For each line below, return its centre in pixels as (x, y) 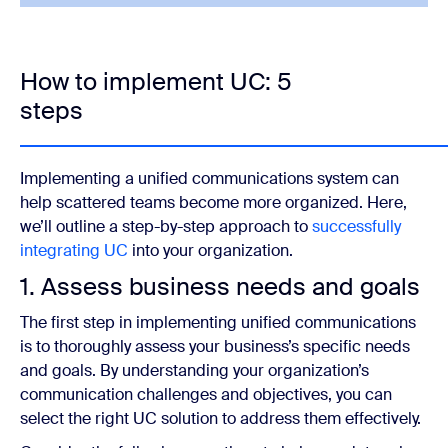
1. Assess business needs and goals (220, 286)
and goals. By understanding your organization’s (194, 370)
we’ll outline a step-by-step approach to (166, 226)
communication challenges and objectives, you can (206, 394)
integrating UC (74, 250)
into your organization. (210, 250)
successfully (356, 226)
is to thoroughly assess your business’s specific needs (215, 346)
